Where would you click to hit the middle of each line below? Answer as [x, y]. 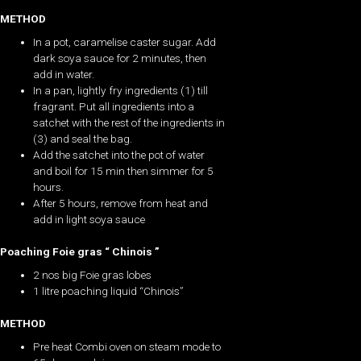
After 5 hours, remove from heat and [121, 203]
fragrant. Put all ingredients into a [114, 106]
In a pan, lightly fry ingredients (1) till [121, 90]
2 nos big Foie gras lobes [93, 274]
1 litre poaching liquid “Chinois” [109, 290]
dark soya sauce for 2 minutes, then [120, 58]
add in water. [64, 74]
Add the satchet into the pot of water [119, 154]
